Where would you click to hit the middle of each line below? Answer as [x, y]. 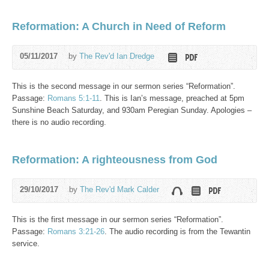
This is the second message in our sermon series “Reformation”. [124, 86]
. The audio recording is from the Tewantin [177, 231]
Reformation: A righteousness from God [115, 160]
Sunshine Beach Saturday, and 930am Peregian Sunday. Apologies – [132, 110]
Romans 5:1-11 [74, 98]
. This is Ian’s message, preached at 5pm [172, 98]
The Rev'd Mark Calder [119, 189]
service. [26, 243]
